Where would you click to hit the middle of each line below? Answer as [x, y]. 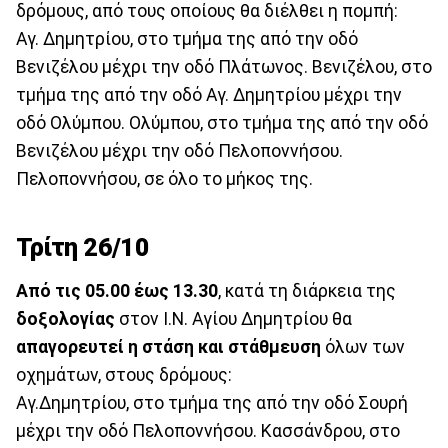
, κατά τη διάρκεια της [307, 291]
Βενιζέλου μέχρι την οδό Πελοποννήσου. [179, 150]
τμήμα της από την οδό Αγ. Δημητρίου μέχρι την [209, 94]
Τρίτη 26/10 [83, 247]
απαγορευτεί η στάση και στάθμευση [168, 347]
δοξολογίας [65, 319]
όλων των [363, 347]
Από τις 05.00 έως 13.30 [117, 291]
